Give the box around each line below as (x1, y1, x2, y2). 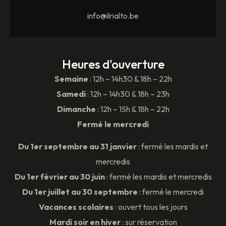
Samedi (56, 88, 86, 99)
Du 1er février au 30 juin (14, 172, 105, 182)
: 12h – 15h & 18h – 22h (95, 103, 169, 114)
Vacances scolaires (38, 202, 114, 212)
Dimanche (56, 103, 96, 114)
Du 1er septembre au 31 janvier (18, 141, 137, 152)
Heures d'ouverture (62, 56, 164, 72)
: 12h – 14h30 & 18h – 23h (86, 88, 169, 99)
